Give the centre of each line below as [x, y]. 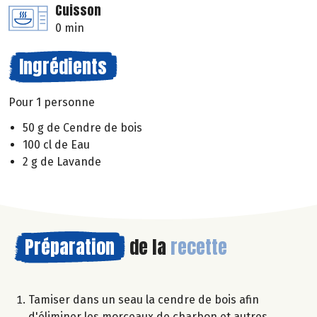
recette [199, 247]
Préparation [70, 247]
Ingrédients [63, 66]
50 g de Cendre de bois [82, 128]
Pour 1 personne [52, 102]
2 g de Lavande [62, 162]
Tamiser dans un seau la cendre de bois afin [144, 300]
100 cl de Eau [56, 145]
